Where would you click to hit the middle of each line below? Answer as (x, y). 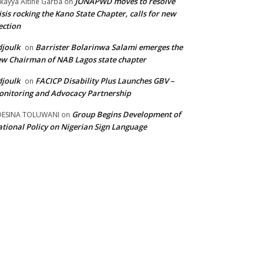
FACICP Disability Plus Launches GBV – (105, 81)
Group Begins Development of (126, 114)
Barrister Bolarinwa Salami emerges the (109, 47)
